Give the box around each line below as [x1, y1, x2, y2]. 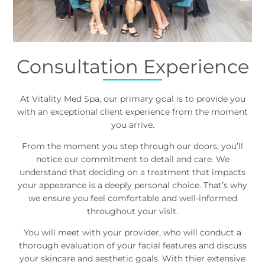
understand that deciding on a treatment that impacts [20, 167, 245, 178]
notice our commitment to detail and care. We [35, 154, 230, 165]
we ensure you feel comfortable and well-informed [28, 193, 237, 204]
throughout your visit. [87, 206, 178, 217]
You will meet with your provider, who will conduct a [24, 227, 241, 238]
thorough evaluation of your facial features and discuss [18, 240, 247, 251]
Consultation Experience [16, 54, 249, 78]
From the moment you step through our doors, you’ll [22, 141, 243, 152]
